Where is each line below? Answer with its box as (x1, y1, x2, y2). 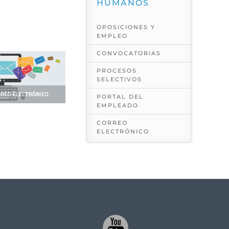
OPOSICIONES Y (97, 23, 155, 31)
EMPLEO (97, 32, 128, 39)
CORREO (97, 119, 128, 126)
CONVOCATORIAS (97, 49, 161, 57)
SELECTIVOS (97, 75, 142, 83)
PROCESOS (97, 66, 137, 74)
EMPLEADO (97, 101, 139, 109)
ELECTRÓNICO (97, 127, 149, 135)
